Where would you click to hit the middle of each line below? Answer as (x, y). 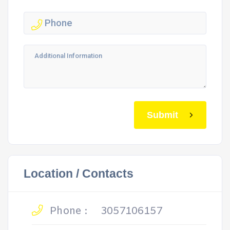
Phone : (67, 211)
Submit (162, 115)
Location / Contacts (79, 174)
